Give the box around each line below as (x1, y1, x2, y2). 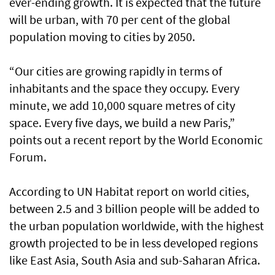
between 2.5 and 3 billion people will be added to (9, 201, 260, 216)
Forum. (9, 149, 47, 165)
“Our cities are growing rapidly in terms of (9, 63, 222, 79)
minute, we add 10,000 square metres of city (9, 98, 235, 113)
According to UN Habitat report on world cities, (9, 184, 249, 199)
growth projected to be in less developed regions (9, 235, 258, 250)
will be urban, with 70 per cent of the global (9, 12, 230, 27)
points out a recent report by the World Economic (9, 132, 263, 147)
